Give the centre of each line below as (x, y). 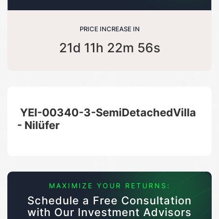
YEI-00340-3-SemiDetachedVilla (108, 112)
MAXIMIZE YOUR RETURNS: (109, 185)
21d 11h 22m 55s (109, 47)
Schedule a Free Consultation (109, 200)
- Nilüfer (38, 125)
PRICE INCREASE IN (109, 29)
